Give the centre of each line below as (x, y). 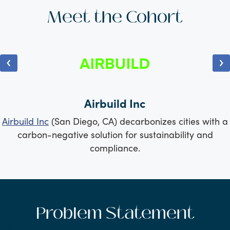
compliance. (115, 147)
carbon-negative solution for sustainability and (115, 134)
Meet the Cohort (115, 17)
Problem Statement (115, 213)
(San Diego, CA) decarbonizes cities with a (138, 121)
